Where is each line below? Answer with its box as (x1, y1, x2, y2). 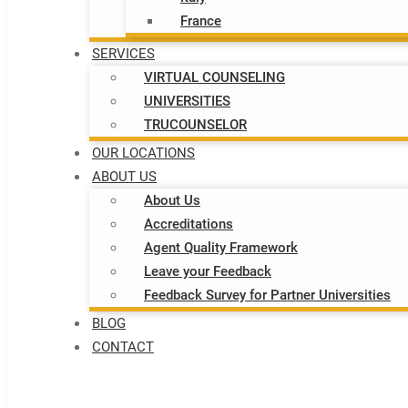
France (180, 13, 221, 29)
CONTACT (92, 339, 154, 355)
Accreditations (144, 216, 233, 232)
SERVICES (92, 46, 155, 62)
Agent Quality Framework (144, 240, 298, 256)
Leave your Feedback (144, 263, 271, 280)
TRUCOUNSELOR (144, 117, 247, 133)
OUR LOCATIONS (92, 145, 195, 161)
